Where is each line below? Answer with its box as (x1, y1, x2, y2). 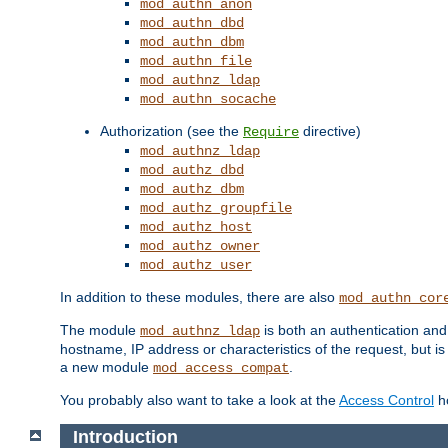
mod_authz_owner (140, 237, 260, 254)
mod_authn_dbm (140, 33, 244, 50)
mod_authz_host (140, 218, 252, 235)
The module (60, 321, 140, 338)
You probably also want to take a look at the (60, 391, 339, 408)
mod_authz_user (140, 256, 252, 273)
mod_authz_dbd (140, 161, 244, 178)
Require (243, 123, 299, 140)
